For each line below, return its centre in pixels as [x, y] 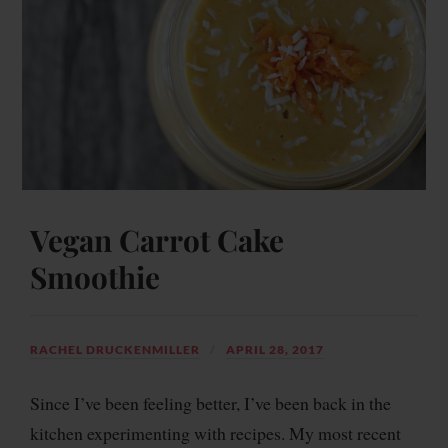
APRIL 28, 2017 [275, 350]
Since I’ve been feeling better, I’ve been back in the [210, 403]
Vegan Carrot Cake [157, 240]
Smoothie [95, 277]
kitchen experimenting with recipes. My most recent [215, 433]
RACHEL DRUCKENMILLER [115, 350]
